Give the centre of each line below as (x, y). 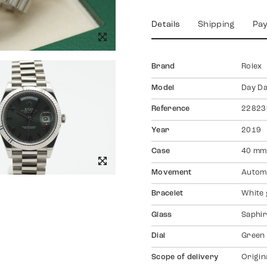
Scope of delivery (185, 257)
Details (166, 25)
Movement (172, 173)
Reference (171, 109)
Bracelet (167, 194)
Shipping (216, 25)
